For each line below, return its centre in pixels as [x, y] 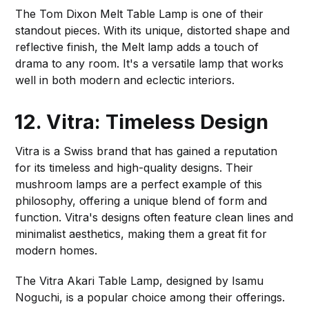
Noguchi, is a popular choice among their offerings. [150, 297]
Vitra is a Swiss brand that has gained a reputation [147, 151]
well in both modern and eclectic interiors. [125, 80]
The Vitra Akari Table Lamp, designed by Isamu [140, 280]
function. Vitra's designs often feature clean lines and [154, 217]
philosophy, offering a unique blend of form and [141, 200]
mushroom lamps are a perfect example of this [139, 184]
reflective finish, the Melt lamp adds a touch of [137, 47]
